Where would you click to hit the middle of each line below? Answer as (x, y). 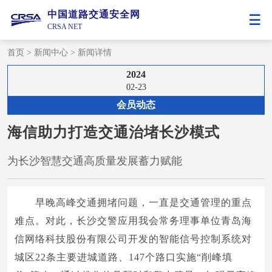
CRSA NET (65, 26)
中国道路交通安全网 (94, 14)
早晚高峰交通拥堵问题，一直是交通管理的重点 (144, 202)
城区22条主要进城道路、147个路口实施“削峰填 (124, 257)
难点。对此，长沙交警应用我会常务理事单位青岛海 (133, 221)
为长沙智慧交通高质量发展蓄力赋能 (95, 161)
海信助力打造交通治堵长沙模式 (114, 132)
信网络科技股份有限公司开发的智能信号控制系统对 (133, 239)
